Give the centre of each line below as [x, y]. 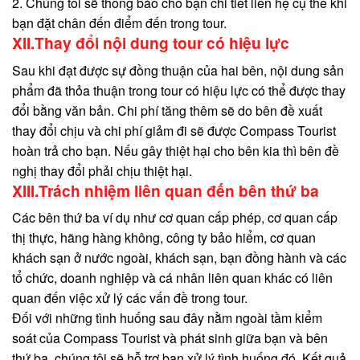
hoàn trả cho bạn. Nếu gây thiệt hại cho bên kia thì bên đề [176, 150]
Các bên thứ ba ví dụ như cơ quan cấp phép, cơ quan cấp [175, 218]
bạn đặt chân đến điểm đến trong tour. [119, 22]
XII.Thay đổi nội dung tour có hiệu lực [151, 42]
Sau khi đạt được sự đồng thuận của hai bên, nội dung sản [178, 70]
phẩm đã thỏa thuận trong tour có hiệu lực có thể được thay [179, 90]
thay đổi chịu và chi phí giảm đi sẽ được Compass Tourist [174, 130]
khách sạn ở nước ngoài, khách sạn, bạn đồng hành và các [179, 258]
